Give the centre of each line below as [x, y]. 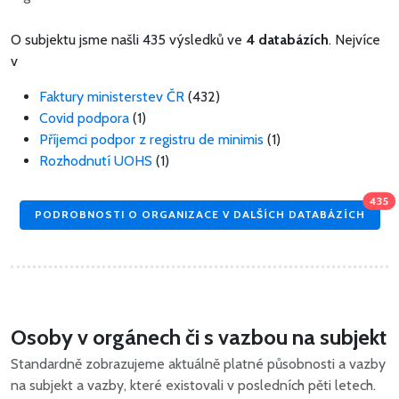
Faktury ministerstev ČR [112, 96]
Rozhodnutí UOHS [96, 160]
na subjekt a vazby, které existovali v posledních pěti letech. [193, 385]
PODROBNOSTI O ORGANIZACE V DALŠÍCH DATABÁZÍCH [199, 215]
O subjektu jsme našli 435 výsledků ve [128, 39]
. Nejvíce [354, 39]
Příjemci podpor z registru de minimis [151, 139]
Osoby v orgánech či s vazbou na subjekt [199, 337]
